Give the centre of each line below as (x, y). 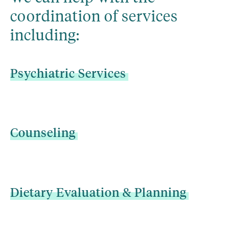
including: (45, 34)
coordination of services (94, 15)
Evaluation (88, 192)
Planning (161, 192)
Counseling (43, 133)
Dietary (32, 192)
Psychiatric (43, 73)
